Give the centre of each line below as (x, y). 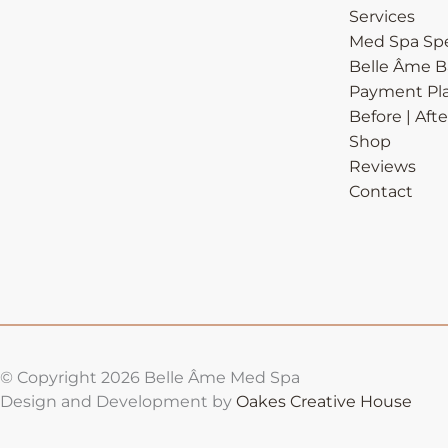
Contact (380, 191)
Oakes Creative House (322, 401)
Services (381, 16)
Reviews (382, 166)
